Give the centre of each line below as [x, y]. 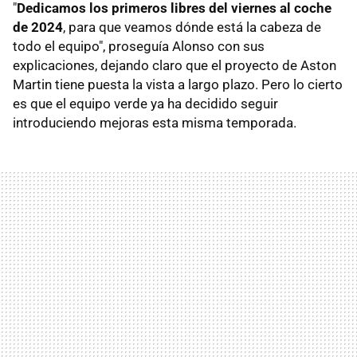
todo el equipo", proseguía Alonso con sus [139, 47]
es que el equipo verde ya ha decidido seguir [145, 104]
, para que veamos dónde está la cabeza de [192, 27]
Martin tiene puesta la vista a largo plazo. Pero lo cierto [178, 85]
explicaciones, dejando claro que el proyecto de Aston [175, 66]
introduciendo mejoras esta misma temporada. [155, 123]
